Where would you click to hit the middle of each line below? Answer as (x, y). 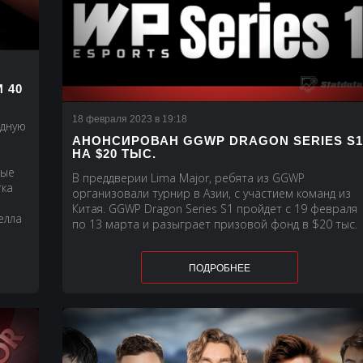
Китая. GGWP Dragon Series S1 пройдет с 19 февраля (215, 209)
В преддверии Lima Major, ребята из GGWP (189, 178)
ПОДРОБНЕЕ (219, 268)
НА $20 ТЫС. (115, 154)
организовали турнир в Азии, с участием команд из (212, 194)
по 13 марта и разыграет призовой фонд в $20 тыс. (215, 224)
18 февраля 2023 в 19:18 (130, 120)
